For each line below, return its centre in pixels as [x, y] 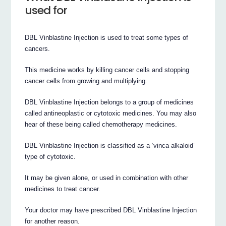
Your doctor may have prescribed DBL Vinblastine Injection [111, 210]
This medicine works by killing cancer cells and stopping [107, 70]
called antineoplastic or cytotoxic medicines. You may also [111, 113]
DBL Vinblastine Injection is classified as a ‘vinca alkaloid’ [110, 145]
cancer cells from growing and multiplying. [86, 81]
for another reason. [52, 221]
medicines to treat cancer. [63, 189]
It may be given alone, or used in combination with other [107, 178]
